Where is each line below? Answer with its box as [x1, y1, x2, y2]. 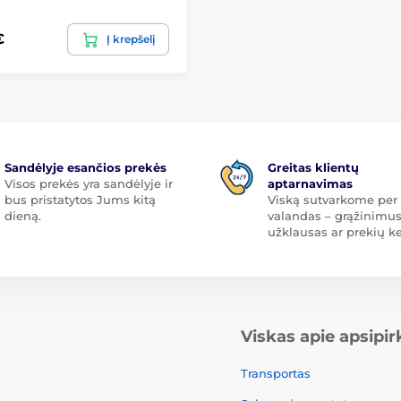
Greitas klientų [268, 159, 359, 175]
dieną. [4, 208, 41, 223]
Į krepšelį [107, 31, 155, 46]
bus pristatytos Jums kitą [4, 192, 156, 207]
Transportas [241, 365, 311, 380]
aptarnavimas [268, 175, 353, 191]
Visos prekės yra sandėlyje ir [4, 175, 173, 191]
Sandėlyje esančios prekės [4, 159, 166, 175]
